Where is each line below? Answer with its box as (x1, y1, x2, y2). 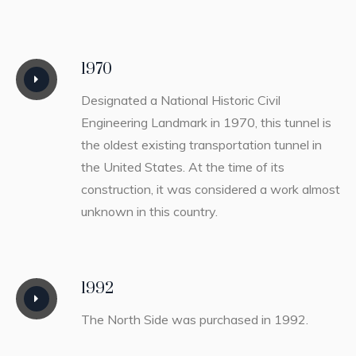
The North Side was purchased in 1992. (80, 311, 308, 327)
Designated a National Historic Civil (80, 91, 281, 108)
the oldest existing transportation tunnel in (80, 136, 322, 153)
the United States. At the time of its (80, 158, 284, 175)
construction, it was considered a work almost (80, 180, 340, 197)
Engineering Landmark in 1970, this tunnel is (80, 114, 331, 130)
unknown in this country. (80, 203, 218, 219)
